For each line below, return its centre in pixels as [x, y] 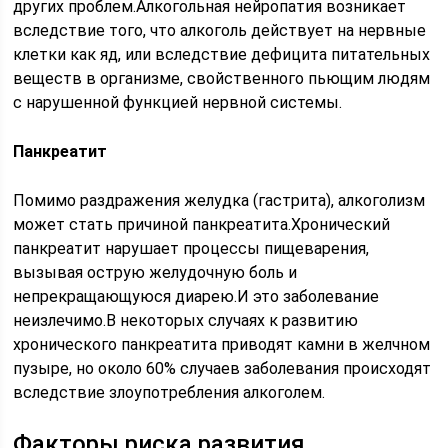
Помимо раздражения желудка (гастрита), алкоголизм [219, 200]
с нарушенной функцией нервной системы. [178, 102]
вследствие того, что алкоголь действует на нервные [220, 30]
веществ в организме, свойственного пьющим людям [222, 78]
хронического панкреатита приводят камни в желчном [222, 344]
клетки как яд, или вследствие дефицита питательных [222, 54]
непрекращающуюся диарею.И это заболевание [196, 296]
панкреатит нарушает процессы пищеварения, [191, 248]
